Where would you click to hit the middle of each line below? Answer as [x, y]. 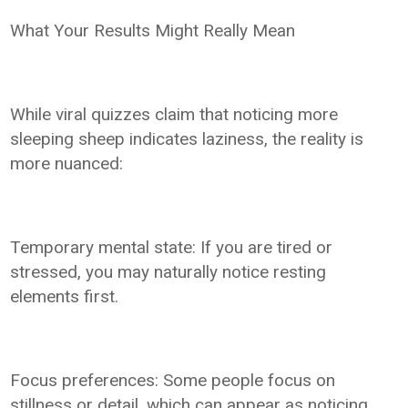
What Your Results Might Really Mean [153, 30]
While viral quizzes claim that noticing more [174, 114]
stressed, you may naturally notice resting [168, 271]
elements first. [65, 296]
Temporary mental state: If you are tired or [172, 247]
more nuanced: [67, 163]
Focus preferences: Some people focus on [173, 380]
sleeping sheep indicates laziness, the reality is [187, 138]
